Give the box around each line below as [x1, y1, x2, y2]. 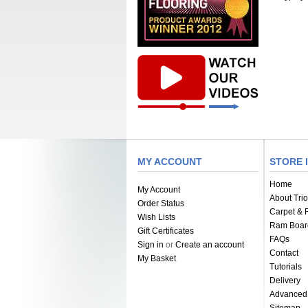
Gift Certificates [137, 226, 194, 236]
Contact [269, 248, 298, 258]
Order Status [137, 199, 184, 208]
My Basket [137, 254, 176, 263]
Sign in [137, 240, 164, 250]
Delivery [269, 276, 300, 285]
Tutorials [269, 262, 302, 272]
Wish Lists [137, 212, 175, 222]
